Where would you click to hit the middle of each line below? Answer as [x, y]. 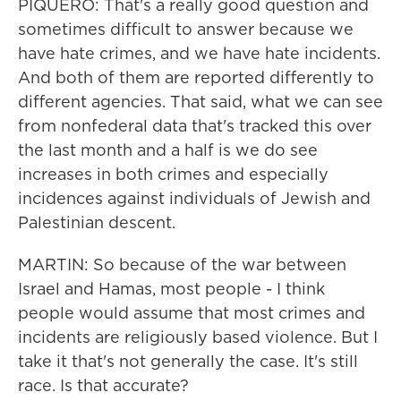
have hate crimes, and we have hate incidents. [199, 53]
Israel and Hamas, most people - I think [171, 289]
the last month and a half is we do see [168, 150]
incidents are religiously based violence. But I [198, 337]
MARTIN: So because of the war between [182, 264]
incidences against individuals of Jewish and [194, 198]
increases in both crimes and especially [173, 174]
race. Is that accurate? [103, 385]
